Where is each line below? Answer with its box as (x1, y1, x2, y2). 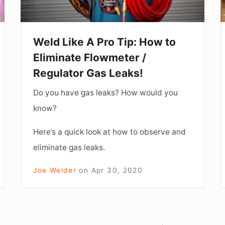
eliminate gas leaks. (33, 142, 105, 152)
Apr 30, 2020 (91, 166, 143, 174)
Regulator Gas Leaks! (33, 66, 144, 79)
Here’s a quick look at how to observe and (33, 127, 186, 137)
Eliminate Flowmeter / (33, 51, 147, 64)
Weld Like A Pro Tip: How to (33, 35, 176, 48)
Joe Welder (33, 166, 77, 174)
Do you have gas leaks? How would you (33, 87, 178, 97)
